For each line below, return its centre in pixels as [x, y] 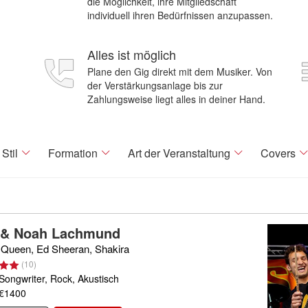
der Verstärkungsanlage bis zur [155, 85]
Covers [278, 153]
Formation [73, 153]
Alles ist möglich [132, 54]
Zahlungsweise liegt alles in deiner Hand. [176, 99]
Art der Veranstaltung [179, 153]
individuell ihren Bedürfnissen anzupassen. [180, 15]
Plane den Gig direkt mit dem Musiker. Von [180, 71]
